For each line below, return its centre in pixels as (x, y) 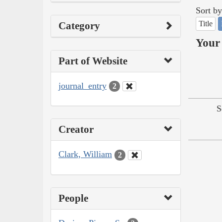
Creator (76, 130)
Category (79, 26)
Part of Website (93, 61)
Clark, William (85, 154)
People (73, 198)
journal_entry (83, 85)
